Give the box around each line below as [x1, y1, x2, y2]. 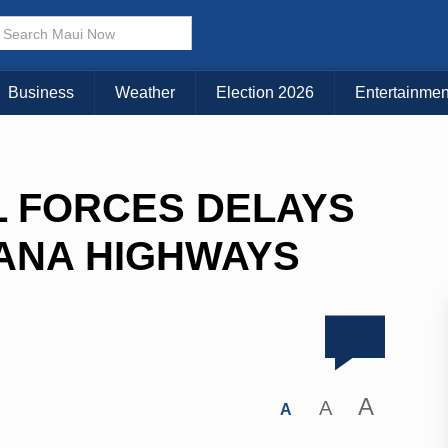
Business [8, 84, 74, 102]
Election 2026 [216, 84, 314, 102]
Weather [115, 84, 175, 102]
